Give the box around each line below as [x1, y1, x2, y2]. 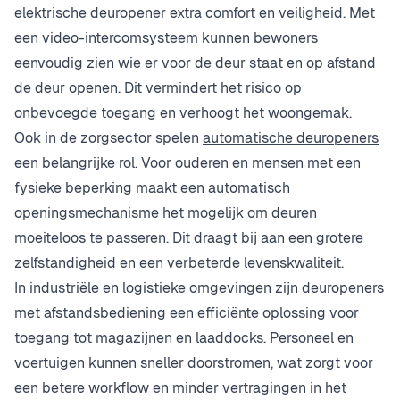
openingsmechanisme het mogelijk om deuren [14, 204, 317, 223]
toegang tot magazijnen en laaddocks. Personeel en [14, 329, 354, 348]
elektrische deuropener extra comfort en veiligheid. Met [14, 4, 375, 23]
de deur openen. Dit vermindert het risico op [14, 79, 302, 98]
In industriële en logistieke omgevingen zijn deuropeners [14, 279, 384, 298]
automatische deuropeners [203, 129, 379, 148]
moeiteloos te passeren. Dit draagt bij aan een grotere [14, 229, 363, 248]
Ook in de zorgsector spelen [14, 129, 203, 148]
